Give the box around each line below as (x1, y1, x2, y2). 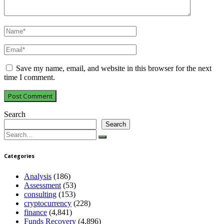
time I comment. (4, 73, 55, 82)
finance (24, 208, 47, 217)
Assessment (24, 181, 61, 190)
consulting (24, 190, 56, 199)
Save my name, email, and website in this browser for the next (16, 64, 211, 73)
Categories (4, 152, 34, 160)
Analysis (24, 172, 51, 181)
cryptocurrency (24, 199, 71, 208)
